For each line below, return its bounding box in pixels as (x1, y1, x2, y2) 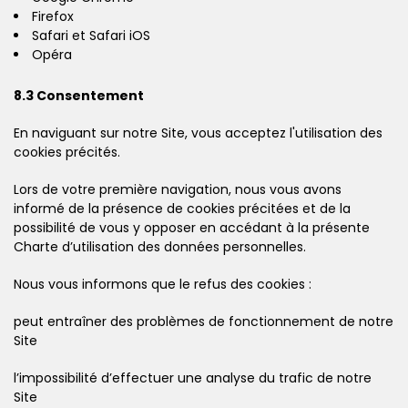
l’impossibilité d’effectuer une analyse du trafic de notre (14, 368, 372, 387)
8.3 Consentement (14, 86, 144, 105)
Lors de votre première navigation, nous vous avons (14, 179, 342, 199)
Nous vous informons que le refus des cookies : (14, 274, 311, 293)
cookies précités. (14, 142, 120, 161)
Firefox (32, 6, 74, 25)
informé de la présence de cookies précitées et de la (14, 199, 351, 218)
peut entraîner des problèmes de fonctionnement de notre (14, 311, 393, 331)
